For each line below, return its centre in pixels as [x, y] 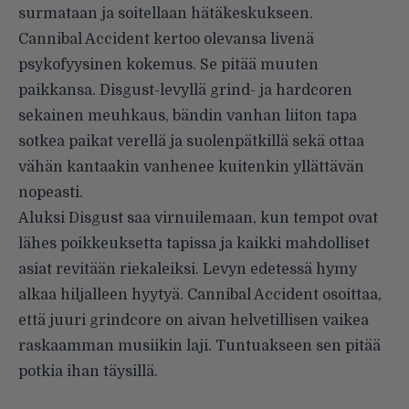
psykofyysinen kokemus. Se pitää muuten [168, 65]
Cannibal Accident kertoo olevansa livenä [166, 40]
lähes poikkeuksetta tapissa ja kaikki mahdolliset [194, 244]
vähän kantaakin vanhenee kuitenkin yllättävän [191, 168]
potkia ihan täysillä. [88, 372]
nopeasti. [51, 193]
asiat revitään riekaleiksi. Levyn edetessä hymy [188, 270]
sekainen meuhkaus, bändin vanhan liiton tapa [188, 116]
